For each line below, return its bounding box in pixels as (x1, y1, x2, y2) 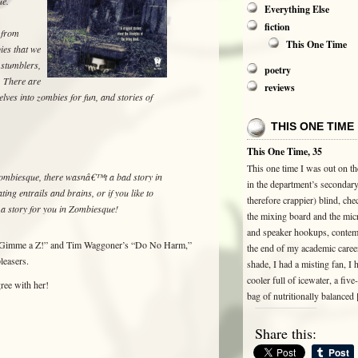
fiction (265, 20, 290, 34)
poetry (265, 63, 291, 77)
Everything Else (265, 2, 329, 16)
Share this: (255, 324, 316, 343)
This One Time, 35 (247, 145, 322, 158)
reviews (265, 81, 295, 94)
